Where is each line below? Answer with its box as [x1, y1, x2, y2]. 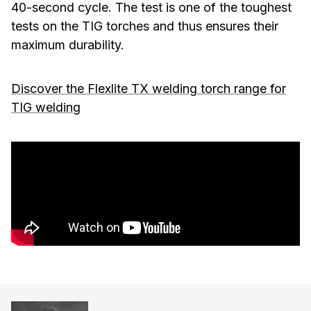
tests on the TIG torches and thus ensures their [11, 19, 278, 33]
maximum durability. [11, 37, 124, 52]
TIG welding [11, 100, 81, 115]
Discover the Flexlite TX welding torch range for [11, 81, 286, 96]
